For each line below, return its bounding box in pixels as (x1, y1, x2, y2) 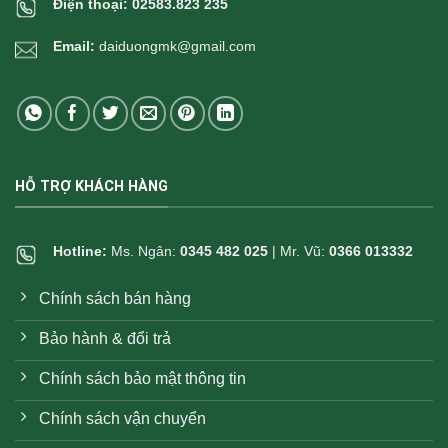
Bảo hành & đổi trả (39, 330, 171, 348)
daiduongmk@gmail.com (99, 37, 256, 54)
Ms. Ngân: (111, 242, 180, 259)
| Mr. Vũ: (268, 242, 329, 259)
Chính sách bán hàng (39, 290, 191, 308)
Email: (53, 37, 95, 54)
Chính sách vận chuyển (39, 410, 206, 428)
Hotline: (53, 242, 111, 259)
